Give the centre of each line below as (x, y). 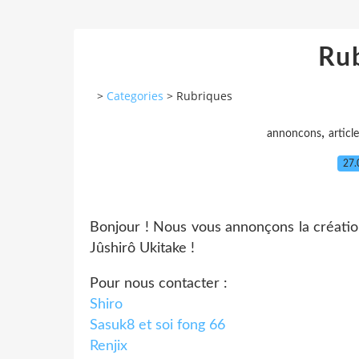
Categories (135, 96)
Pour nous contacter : (159, 283)
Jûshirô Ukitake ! (142, 248)
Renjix (109, 346)
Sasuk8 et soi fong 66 (157, 325)
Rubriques (204, 96)
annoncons (294, 133)
